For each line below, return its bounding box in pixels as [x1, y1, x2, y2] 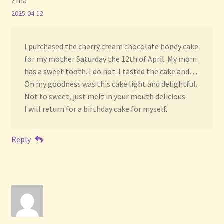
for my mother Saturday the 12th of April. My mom [24, 54, 197, 64]
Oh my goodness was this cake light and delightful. [24, 79, 197, 89]
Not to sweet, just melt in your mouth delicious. [24, 91, 187, 102]
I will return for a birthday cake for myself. [24, 104, 167, 114]
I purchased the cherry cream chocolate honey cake [24, 41, 198, 52]
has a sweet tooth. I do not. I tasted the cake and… [24, 66, 197, 77]
